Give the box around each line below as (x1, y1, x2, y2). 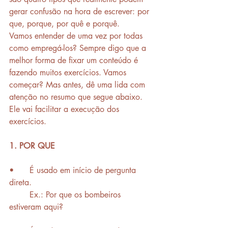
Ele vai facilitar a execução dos (9, 103, 122, 115)
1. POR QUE (9, 140, 58, 151)
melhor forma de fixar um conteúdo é (9, 54, 140, 66)
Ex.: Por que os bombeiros (9, 189, 30, 200)
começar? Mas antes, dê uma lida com (9, 79, 148, 90)
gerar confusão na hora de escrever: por (9, 6, 152, 17)
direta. (9, 177, 32, 188)
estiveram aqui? (9, 201, 63, 212)
